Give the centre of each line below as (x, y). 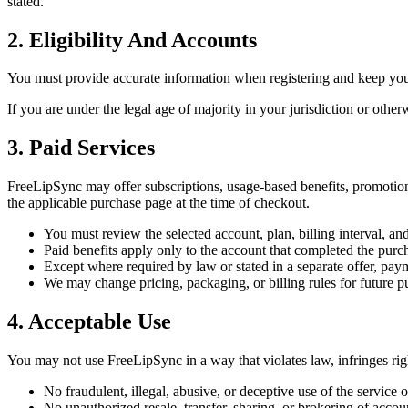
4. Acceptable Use (89, 322)
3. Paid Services (81, 148)
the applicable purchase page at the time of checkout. (158, 203)
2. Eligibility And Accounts (132, 40)
